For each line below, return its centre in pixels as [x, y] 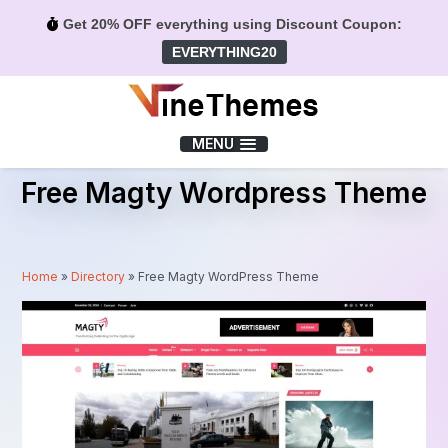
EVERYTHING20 [224, 52]
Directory [98, 276]
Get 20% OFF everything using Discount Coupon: [230, 24]
